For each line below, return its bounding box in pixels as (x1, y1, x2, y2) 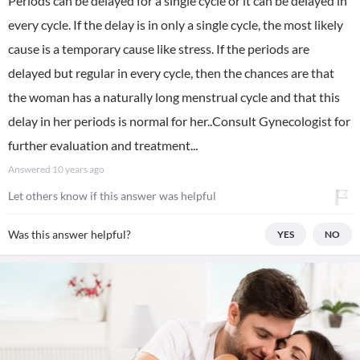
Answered (8, 163, 52, 175)
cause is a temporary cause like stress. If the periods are (8, 41, 309, 56)
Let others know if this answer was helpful (8, 189, 216, 202)
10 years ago (52, 163, 104, 175)
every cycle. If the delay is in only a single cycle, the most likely (8, 17, 343, 32)
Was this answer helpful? (8, 227, 131, 241)
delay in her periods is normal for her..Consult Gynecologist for (8, 113, 350, 129)
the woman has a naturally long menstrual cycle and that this (8, 89, 340, 104)
